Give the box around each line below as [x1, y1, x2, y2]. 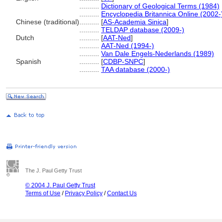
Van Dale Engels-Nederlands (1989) [101, 50, 214, 57]
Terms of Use [25, 190, 60, 197]
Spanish [16, 57, 41, 65]
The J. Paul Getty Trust [25, 167, 82, 173]
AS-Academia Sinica [103, 18, 166, 26]
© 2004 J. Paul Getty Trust [25, 182, 95, 189]
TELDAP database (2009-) [101, 26, 184, 34]
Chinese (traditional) [16, 18, 79, 26]
